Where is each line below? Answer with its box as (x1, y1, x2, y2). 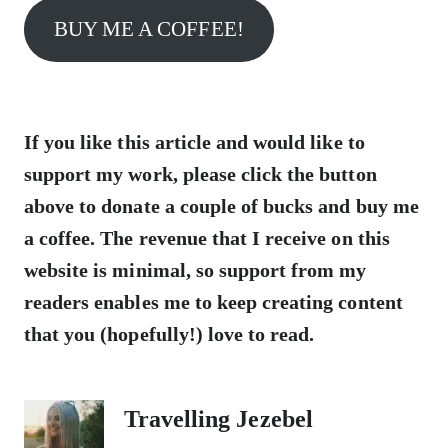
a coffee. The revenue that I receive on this (24, 226, 390, 249)
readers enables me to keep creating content (24, 290, 403, 313)
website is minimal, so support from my (24, 258, 367, 281)
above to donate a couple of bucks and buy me (24, 194, 419, 217)
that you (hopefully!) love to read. (24, 322, 315, 345)
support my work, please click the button (24, 162, 377, 185)
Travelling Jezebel (124, 405, 313, 432)
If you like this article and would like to (24, 130, 365, 153)
